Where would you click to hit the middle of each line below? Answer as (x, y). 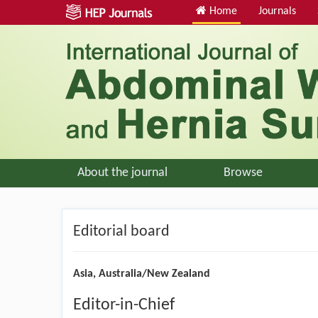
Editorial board (121, 231)
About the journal (122, 172)
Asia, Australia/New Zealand (142, 274)
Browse (243, 172)
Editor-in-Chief (124, 305)
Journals (277, 11)
